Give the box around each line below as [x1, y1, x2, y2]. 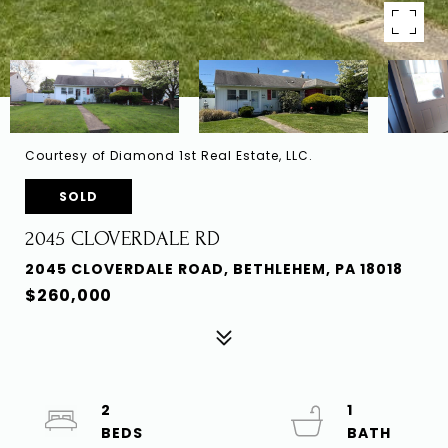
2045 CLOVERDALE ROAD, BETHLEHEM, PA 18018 [25, 259, 403, 279]
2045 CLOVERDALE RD [25, 227, 220, 250]
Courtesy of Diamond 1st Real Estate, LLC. [25, 147, 313, 164]
